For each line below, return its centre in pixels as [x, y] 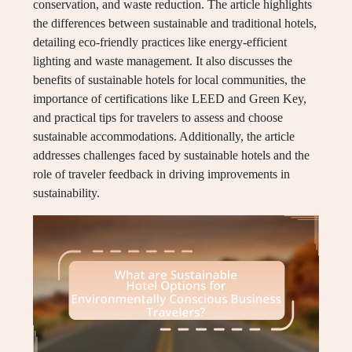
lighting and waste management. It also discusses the [163, 61]
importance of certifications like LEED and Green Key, [170, 99]
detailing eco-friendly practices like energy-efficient [160, 42]
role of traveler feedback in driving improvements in [161, 174]
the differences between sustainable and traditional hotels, [175, 23]
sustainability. [66, 193]
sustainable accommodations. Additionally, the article [164, 136]
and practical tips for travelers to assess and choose [158, 117]
